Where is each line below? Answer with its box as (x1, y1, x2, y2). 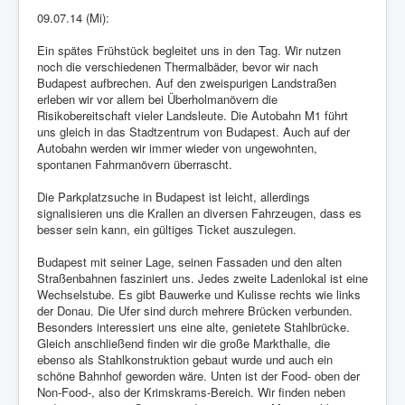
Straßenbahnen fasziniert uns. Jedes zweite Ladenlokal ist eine (37, 269, 368, 287)
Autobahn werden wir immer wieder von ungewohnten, (37, 139, 317, 157)
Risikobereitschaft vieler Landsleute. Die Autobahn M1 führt (37, 107, 348, 125)
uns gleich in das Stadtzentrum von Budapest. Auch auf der (37, 123, 350, 141)
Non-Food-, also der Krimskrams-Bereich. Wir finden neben (37, 383, 345, 401)
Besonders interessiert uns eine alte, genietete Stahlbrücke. (37, 318, 350, 336)
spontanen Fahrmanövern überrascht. (37, 155, 232, 174)
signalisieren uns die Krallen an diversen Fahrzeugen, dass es (37, 204, 362, 222)
